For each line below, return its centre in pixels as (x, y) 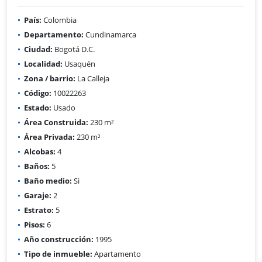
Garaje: (38, 195)
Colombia (59, 20)
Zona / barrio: (50, 78)
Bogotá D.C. (74, 49)
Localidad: (43, 63)
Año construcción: (59, 239)
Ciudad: (38, 49)
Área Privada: (49, 137)
